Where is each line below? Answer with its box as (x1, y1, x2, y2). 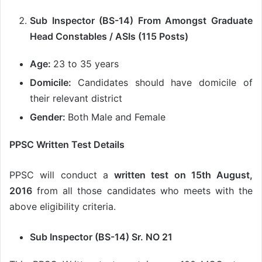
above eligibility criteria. (9, 201, 116, 213)
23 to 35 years (53, 58, 119, 70)
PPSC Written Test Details (9, 139, 125, 151)
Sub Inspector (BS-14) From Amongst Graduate (30, 15, 253, 27)
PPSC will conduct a (9, 169, 114, 181)
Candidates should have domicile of (77, 77, 253, 89)
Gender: (30, 111, 68, 123)
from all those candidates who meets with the (32, 185, 253, 197)
